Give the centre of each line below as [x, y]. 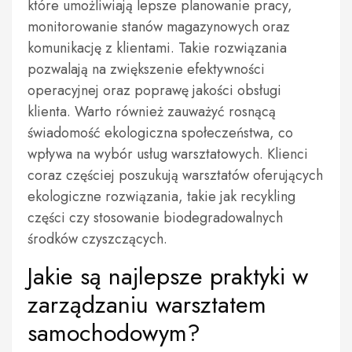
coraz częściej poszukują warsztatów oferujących [175, 175]
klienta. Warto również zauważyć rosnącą [152, 112]
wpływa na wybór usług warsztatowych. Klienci [168, 154]
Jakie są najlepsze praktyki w [168, 276]
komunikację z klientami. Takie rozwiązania [157, 48]
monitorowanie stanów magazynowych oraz [159, 27]
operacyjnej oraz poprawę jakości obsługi [154, 90]
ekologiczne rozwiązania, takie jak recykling [161, 196]
